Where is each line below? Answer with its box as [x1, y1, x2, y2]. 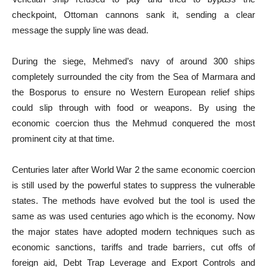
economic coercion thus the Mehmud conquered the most [12, 118, 255, 128]
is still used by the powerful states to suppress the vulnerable [12, 180, 255, 190]
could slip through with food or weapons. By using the [12, 103, 255, 113]
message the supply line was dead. [12, 25, 148, 35]
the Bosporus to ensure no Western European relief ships [12, 87, 255, 97]
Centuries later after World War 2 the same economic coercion [12, 164, 255, 175]
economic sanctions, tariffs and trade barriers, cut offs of [12, 242, 255, 252]
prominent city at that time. [12, 133, 114, 144]
